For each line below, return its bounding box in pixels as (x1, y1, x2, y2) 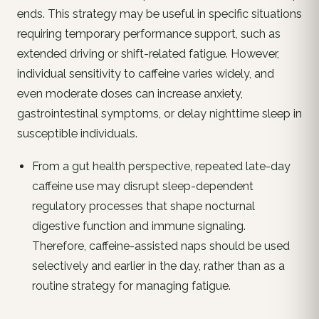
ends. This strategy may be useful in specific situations (17, 6, 302, 21)
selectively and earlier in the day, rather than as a (31, 258, 285, 273)
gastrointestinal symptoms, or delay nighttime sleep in (17, 106, 302, 120)
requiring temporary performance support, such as (17, 26, 281, 41)
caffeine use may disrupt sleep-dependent (31, 179, 253, 193)
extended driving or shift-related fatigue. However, (17, 46, 279, 61)
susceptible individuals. (17, 126, 137, 140)
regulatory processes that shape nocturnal (31, 199, 255, 213)
